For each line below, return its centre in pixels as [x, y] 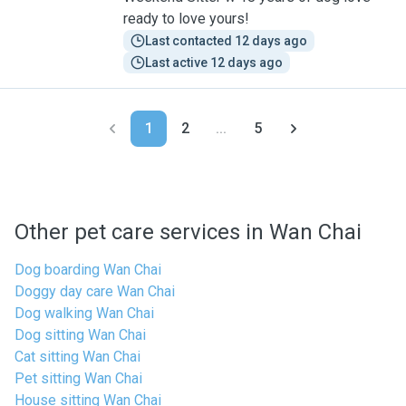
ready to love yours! [186, 19]
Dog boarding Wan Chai [88, 270]
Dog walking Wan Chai [84, 313]
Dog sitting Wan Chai [80, 335]
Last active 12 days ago [214, 63]
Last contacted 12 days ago [226, 41]
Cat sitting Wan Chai [77, 357]
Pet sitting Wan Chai [78, 378]
